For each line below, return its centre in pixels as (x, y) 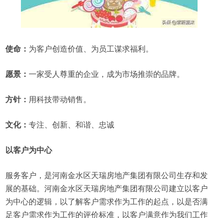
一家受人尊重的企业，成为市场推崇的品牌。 (107, 74)
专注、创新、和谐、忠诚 (72, 125)
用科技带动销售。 (60, 100)
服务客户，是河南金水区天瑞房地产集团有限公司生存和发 (107, 175)
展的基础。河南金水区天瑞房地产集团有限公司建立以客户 (107, 189)
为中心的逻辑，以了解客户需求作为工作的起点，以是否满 (107, 202)
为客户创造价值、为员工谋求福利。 (91, 49)
